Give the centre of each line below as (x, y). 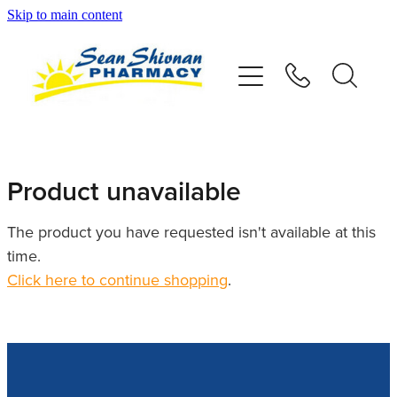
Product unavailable (124, 191)
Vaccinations (66, 93)
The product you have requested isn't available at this (191, 231)
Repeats (51, 266)
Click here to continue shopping (117, 279)
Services (53, 151)
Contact (50, 381)
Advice (47, 209)
